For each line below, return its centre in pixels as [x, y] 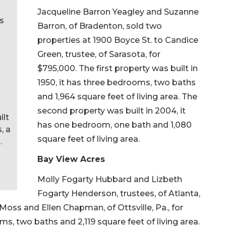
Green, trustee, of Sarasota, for [99, 54]
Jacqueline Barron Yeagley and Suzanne [118, 12]
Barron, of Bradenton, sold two [100, 26]
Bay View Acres [71, 159]
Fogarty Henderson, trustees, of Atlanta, [119, 193]
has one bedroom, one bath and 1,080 [115, 125]
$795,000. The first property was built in [118, 68]
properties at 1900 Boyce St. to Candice [118, 40]
